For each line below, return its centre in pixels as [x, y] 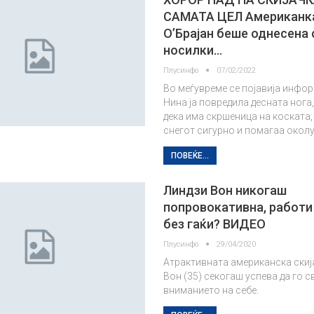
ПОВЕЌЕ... [190, 156]
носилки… [193, 50]
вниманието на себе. [211, 290]
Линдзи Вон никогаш [225, 190]
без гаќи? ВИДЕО [215, 224]
